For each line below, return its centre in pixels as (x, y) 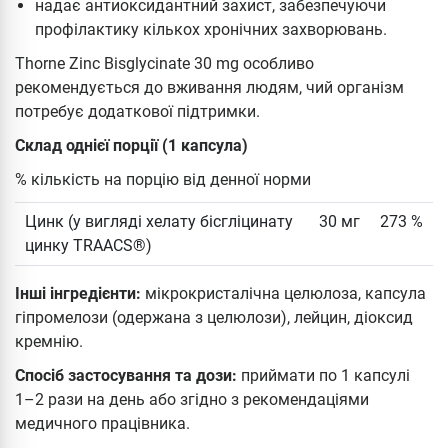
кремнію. (49, 341)
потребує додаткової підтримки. (137, 111)
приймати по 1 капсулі (323, 375)
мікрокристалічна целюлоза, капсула (283, 293)
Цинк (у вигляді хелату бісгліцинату (159, 221)
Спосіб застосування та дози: (126, 375)
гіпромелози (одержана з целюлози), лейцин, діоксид (214, 317)
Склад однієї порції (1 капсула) (131, 145)
